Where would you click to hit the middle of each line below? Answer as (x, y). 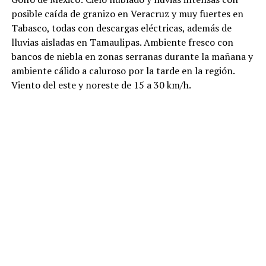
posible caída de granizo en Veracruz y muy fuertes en (127, 14)
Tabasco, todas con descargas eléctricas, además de (121, 28)
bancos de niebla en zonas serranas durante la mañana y (132, 57)
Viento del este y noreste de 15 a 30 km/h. (101, 85)
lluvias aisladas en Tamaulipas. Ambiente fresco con (122, 42)
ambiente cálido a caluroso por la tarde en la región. (123, 71)
